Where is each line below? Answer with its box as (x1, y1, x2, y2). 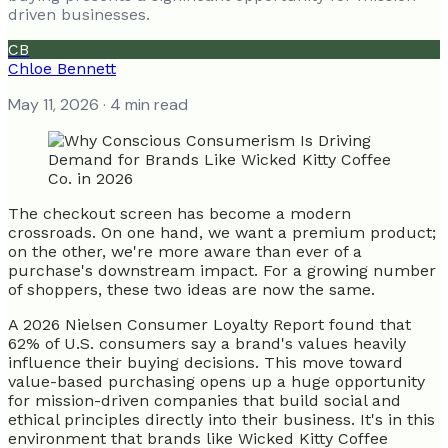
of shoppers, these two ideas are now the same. (8, 279, 380, 299)
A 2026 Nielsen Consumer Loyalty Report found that (8, 314, 411, 334)
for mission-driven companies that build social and (8, 390, 401, 410)
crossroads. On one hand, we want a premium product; (8, 222, 436, 242)
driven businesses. (8, 4, 150, 24)
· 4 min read (99, 93, 188, 115)
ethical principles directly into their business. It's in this (8, 409, 435, 429)
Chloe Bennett (8, 58, 116, 78)
